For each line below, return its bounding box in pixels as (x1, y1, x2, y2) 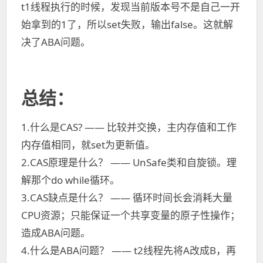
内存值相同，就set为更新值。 (21, 138, 155, 151)
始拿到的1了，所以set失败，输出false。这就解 (21, 18, 233, 31)
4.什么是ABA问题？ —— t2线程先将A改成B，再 (21, 244, 236, 257)
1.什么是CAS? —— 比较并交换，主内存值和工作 (21, 120, 237, 134)
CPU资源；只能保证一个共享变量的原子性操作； (21, 208, 240, 222)
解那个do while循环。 (21, 173, 120, 187)
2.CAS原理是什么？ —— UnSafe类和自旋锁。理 (21, 156, 237, 169)
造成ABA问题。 (21, 226, 90, 240)
